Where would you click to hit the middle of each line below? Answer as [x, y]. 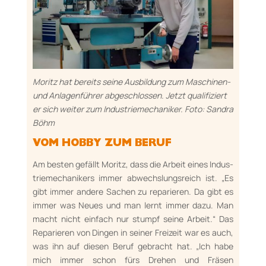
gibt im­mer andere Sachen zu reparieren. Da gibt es [133, 192]
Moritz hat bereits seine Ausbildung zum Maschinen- [131, 82]
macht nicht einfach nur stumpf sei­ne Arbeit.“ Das [133, 219]
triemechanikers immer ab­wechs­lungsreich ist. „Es [133, 178]
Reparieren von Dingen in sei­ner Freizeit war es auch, [133, 233]
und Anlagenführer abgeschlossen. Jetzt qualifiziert [129, 96]
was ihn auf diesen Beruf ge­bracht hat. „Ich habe [133, 246]
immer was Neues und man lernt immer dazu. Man [133, 205]
